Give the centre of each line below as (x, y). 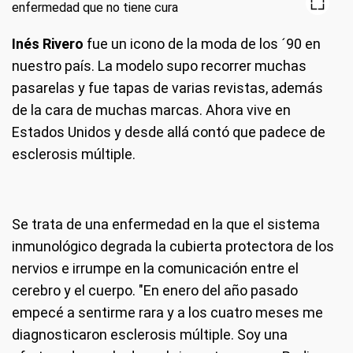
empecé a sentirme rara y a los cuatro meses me (167, 312)
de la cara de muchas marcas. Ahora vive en (151, 110)
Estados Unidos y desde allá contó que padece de (169, 132)
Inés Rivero (48, 44)
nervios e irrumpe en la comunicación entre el (155, 268)
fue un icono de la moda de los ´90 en (202, 44)
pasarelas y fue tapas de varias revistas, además (167, 88)
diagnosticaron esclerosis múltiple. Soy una (150, 334)
